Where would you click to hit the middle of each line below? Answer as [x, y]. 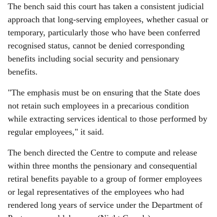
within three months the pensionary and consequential [102, 166]
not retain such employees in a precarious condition [98, 106]
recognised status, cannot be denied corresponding [96, 46]
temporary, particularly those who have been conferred [104, 32]
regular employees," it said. [56, 132]
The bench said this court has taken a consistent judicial [106, 6]
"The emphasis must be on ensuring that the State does [104, 93]
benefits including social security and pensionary [93, 59]
